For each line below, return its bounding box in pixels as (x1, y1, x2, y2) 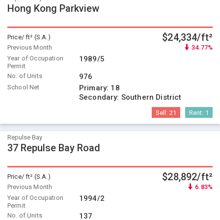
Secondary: (79, 93, 121, 102)
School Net (7, 83, 40, 91)
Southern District (121, 93, 182, 102)
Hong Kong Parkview (7, 2, 99, 14)
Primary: (79, 83, 111, 92)
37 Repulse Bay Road (7, 142, 100, 154)
